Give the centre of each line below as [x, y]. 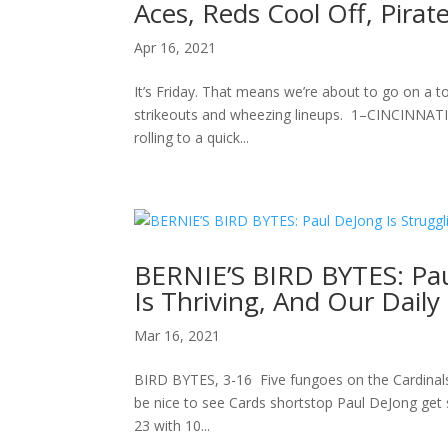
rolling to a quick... [192, 137]
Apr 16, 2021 [175, 47]
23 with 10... [172, 425]
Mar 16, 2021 [177, 335]
